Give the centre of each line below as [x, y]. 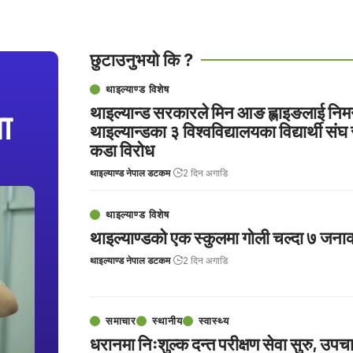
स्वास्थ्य [214, 320]
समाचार [121, 320]
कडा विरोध [122, 149]
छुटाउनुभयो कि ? [141, 59]
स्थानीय [167, 320]
